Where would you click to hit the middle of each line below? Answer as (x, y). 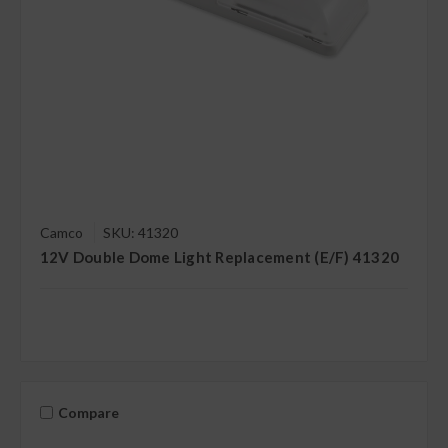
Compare (88, 412)
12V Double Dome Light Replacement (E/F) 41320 (219, 257)
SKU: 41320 (140, 233)
